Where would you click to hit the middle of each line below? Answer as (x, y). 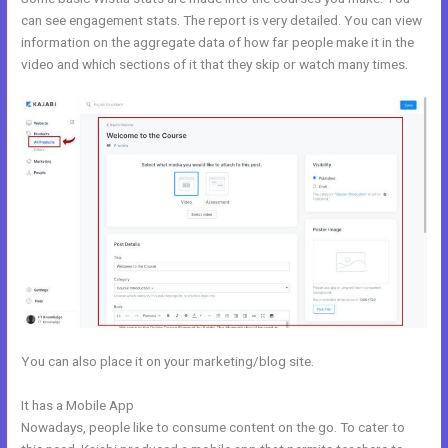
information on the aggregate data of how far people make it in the (218, 41)
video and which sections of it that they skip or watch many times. (215, 63)
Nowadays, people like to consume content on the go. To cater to (213, 426)
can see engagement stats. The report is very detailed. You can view (222, 19)
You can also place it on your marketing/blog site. (168, 360)
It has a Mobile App (79, 404)
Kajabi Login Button (195, 404)
